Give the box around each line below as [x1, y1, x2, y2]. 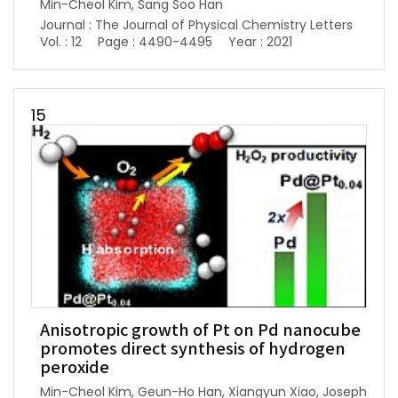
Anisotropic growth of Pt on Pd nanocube [40, 322, 361, 341]
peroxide [40, 359, 109, 378]
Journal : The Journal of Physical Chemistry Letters [40, 16, 353, 35]
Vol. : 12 [40, 33, 82, 52]
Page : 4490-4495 [98, 33, 212, 52]
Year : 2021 [228, 33, 292, 52]
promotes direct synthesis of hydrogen [40, 340, 346, 360]
